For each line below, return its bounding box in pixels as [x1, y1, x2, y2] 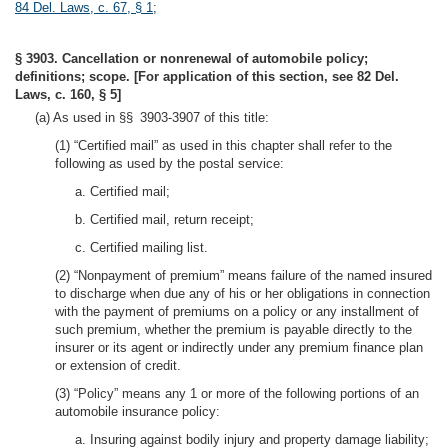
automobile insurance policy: [55, 404, 220, 419]
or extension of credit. [55, 358, 181, 373]
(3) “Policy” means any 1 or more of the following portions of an [55, 386, 419, 401]
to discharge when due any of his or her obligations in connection [55, 286, 430, 301]
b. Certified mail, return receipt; [75, 212, 254, 227]
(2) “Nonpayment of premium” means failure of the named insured [55, 268, 432, 283]
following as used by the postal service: [55, 156, 284, 171]
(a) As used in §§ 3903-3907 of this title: [35, 110, 269, 125]
